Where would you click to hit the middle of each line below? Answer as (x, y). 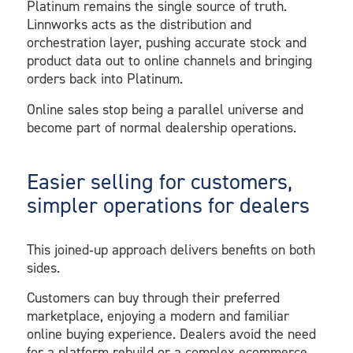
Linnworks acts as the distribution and (139, 25)
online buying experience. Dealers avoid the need (171, 334)
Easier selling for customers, (159, 181)
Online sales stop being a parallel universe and (165, 109)
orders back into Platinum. (104, 79)
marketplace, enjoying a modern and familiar (158, 316)
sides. (43, 268)
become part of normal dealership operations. (161, 127)
